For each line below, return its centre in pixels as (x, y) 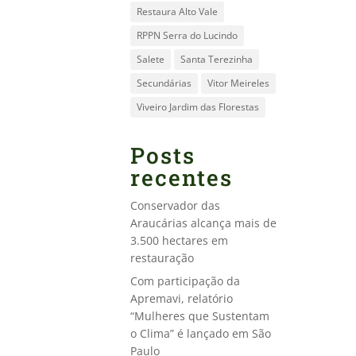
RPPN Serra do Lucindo (188, 35)
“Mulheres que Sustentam (200, 316)
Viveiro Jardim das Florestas (198, 107)
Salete (151, 59)
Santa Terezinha (217, 59)
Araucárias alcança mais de (204, 223)
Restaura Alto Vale (178, 12)
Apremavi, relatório (182, 298)
